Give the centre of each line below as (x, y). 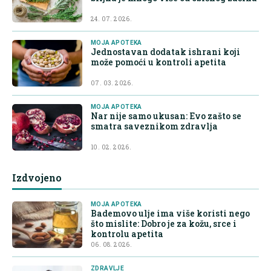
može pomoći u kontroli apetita (158, 62)
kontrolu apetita (127, 233)
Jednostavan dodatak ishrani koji (165, 51)
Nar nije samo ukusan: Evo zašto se (166, 116)
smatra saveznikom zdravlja (154, 126)
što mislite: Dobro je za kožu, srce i (164, 223)
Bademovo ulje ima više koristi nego (170, 213)
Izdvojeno (37, 177)
